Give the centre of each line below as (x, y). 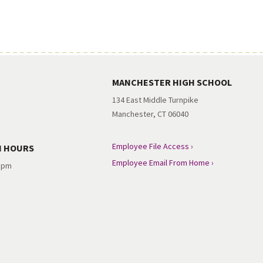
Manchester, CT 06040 (150, 114)
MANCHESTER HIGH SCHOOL (172, 82)
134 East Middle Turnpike (155, 100)
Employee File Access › (152, 146)
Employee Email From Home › (163, 162)
